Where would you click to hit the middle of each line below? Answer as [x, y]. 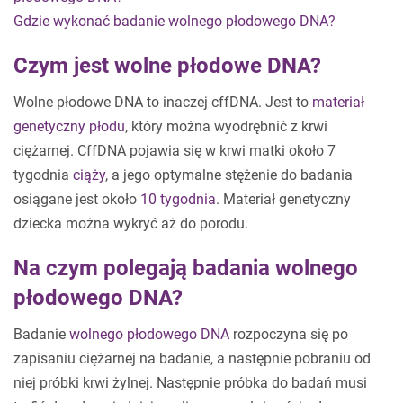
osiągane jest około [75, 199]
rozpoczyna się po [289, 334]
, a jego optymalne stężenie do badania [229, 175]
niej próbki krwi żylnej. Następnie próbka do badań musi [190, 383]
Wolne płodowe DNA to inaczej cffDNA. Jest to [163, 102]
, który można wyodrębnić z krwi [226, 126]
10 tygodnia [176, 199]
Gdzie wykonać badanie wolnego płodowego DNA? [175, 21]
